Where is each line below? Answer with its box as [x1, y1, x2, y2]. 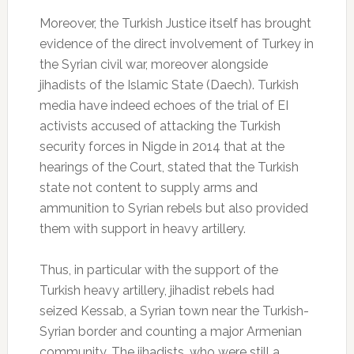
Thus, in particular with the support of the [39, 262, 278, 277]
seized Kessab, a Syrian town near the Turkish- [39, 303, 309, 318]
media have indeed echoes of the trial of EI [39, 97, 288, 113]
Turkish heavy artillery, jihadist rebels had [39, 282, 274, 298]
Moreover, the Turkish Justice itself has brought [39, 15, 311, 31]
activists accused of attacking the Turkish [39, 118, 281, 134]
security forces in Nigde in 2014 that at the [39, 138, 284, 154]
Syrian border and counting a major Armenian [39, 323, 302, 339]
